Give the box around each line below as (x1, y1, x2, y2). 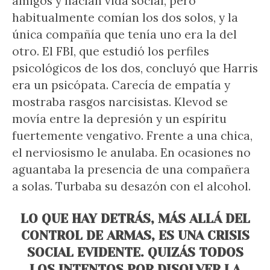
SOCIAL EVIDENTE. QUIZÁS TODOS (27, 245, 243, 260)
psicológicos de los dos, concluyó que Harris (12, 61, 258, 75)
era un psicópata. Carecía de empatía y (12, 78, 230, 92)
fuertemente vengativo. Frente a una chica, (12, 128, 253, 143)
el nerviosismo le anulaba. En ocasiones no (12, 145, 251, 160)
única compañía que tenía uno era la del (12, 27, 237, 42)
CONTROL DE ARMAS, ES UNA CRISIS (20, 228, 250, 243)
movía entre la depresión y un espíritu (12, 111, 227, 126)
